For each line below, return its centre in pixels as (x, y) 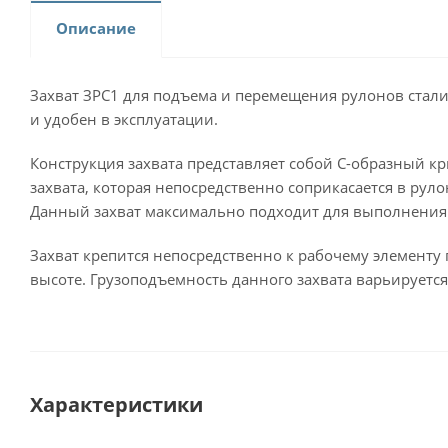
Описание (96, 28)
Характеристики (116, 404)
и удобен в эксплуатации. (124, 119)
